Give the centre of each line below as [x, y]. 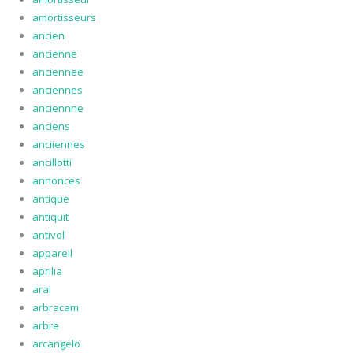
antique [50, 199]
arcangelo [56, 344]
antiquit [50, 217]
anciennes [57, 90]
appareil [52, 253]
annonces [56, 181]
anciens [51, 126]
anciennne [58, 108]
